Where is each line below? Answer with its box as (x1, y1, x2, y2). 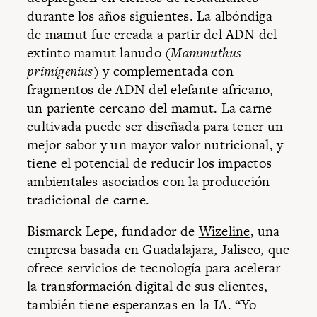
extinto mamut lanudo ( (27, 43, 171, 63)
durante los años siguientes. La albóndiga (27, 6, 272, 26)
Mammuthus (171, 43, 242, 63)
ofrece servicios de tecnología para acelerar (27, 258, 281, 277)
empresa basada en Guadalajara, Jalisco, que (27, 239, 290, 259)
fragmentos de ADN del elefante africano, (27, 80, 274, 100)
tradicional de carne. (27, 190, 150, 210)
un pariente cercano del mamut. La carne (27, 98, 272, 118)
